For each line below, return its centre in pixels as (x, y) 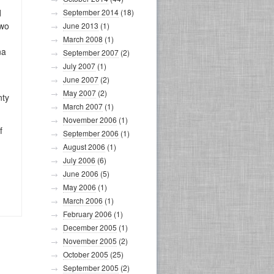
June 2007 (81, 79)
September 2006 (91, 133)
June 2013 (81, 25)
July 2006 (79, 160)
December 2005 (90, 227)
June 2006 (81, 173)
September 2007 (91, 52)
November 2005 (90, 241)
